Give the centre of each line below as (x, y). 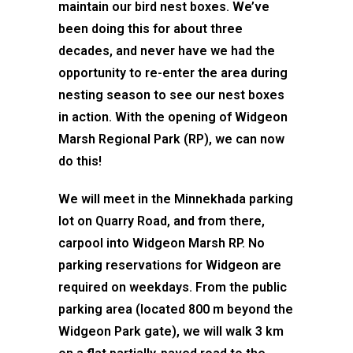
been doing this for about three (150, 29)
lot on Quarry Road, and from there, (162, 221)
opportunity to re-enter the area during (173, 73)
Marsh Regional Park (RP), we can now (171, 139)
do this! (80, 161)
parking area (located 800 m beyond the (176, 309)
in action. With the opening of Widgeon (173, 117)
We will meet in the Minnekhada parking (176, 199)
